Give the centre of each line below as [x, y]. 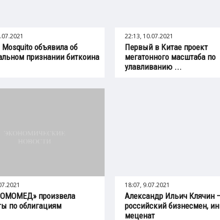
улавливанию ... [153, 67]
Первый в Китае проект [166, 47]
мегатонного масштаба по [170, 57]
